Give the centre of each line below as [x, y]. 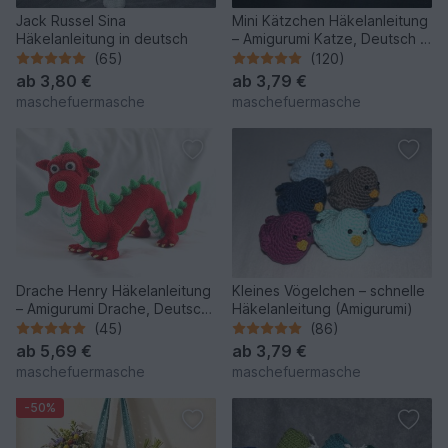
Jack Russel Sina [71, 20]
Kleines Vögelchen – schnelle [328, 290]
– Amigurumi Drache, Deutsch [112, 308]
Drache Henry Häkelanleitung [113, 290]
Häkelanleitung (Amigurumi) [322, 308]
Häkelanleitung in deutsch [102, 38]
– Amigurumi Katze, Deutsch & [330, 38]
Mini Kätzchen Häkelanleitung [330, 20]
